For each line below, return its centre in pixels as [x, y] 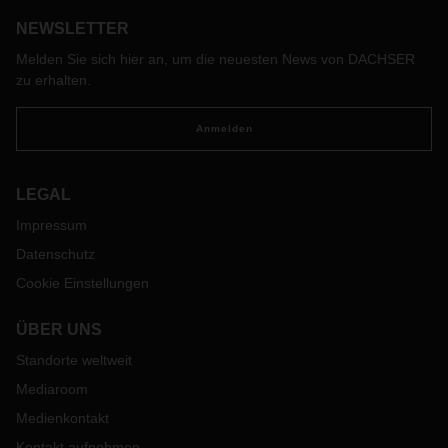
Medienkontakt [62, 418]
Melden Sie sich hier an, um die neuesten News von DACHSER [215, 59]
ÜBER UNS [59, 329]
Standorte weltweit [74, 360]
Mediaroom [52, 389]
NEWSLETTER [72, 28]
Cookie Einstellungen [82, 283]
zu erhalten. [53, 80]
